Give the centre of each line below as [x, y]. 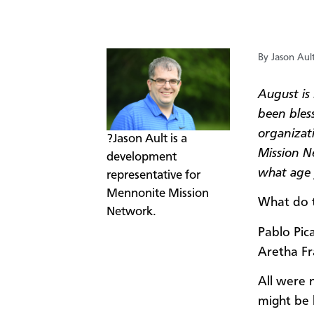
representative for [153, 176]
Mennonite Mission [158, 194]
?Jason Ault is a [147, 139]
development [142, 158]
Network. [131, 212]
